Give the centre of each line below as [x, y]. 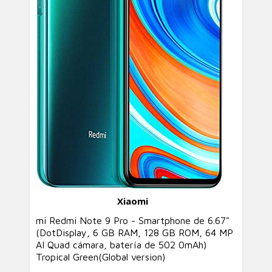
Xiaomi [132, 201]
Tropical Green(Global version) [100, 257]
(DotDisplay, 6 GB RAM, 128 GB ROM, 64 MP [134, 233]
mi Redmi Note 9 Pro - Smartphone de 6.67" [133, 220]
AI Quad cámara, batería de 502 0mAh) [121, 245]
